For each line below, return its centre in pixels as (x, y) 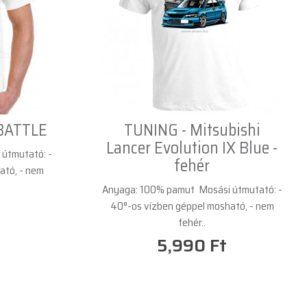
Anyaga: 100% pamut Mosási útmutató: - (192, 189)
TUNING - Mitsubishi (192, 130)
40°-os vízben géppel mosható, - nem (192, 206)
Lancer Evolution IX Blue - (192, 148)
